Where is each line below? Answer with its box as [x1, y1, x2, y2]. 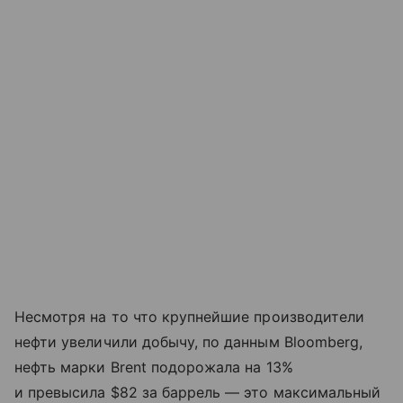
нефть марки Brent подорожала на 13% [14, 358, 293, 377]
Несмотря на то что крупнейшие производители [14, 308, 365, 327]
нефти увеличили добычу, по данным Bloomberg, [14, 333, 363, 352]
